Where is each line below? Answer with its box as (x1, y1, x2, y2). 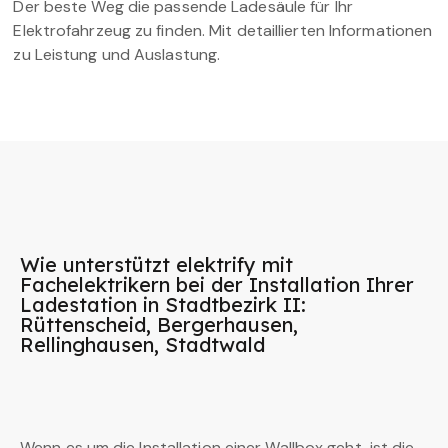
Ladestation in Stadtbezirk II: (20, 292, 306, 318)
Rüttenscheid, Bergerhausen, (20, 312, 298, 338)
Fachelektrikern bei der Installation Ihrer (20, 272, 414, 298)
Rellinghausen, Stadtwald (20, 332, 265, 358)
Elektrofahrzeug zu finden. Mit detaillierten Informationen (13, 20, 433, 42)
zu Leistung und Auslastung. (13, 44, 221, 66)
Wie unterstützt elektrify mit (20, 252, 293, 278)
